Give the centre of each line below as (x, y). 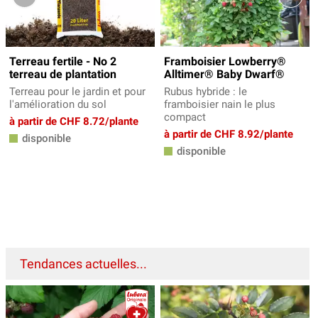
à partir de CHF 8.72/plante (74, 122)
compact (185, 117)
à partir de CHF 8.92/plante (229, 135)
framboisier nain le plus (220, 105)
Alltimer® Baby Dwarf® (224, 75)
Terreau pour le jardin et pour (77, 92)
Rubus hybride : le (205, 92)
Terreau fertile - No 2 (63, 62)
